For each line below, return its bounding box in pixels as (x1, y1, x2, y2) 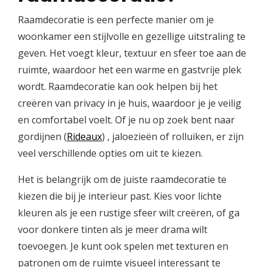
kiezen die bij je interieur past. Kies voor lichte (18, 190, 222, 203)
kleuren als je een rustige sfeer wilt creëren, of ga (18, 206, 240, 220)
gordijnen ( (18, 130, 67, 144)
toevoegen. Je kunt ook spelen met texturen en (18, 240, 228, 253)
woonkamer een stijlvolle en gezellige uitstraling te (18, 30, 246, 44)
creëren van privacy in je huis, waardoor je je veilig (18, 97, 241, 110)
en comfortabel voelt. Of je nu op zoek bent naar (18, 113, 235, 127)
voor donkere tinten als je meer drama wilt (18, 223, 207, 237)
